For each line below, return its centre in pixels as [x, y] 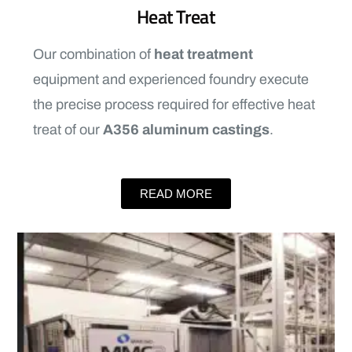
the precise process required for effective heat [174, 105]
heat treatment [203, 55]
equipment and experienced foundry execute [171, 80]
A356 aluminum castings [186, 130]
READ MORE [176, 194]
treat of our [68, 130]
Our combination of [93, 55]
